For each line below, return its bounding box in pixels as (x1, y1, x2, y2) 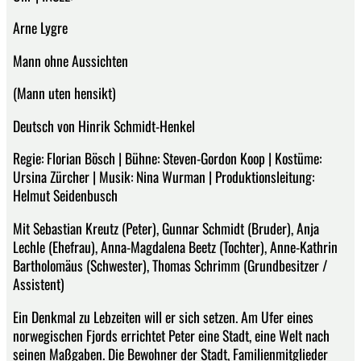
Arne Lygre (13, 17, 68, 39)
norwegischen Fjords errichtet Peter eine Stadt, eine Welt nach (13, 324, 330, 346)
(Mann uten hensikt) (13, 82, 116, 104)
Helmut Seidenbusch (13, 185, 118, 206)
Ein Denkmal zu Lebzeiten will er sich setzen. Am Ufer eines (13, 305, 313, 327)
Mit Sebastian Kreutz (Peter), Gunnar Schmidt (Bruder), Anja (13, 218, 319, 239)
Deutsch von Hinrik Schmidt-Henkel (13, 114, 195, 136)
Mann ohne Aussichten (13, 49, 128, 71)
